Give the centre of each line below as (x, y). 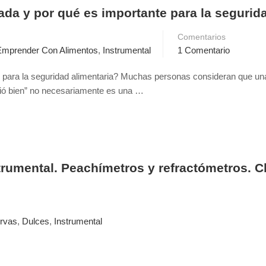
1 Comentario (204, 50)
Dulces (36, 221)
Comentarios (202, 37)
